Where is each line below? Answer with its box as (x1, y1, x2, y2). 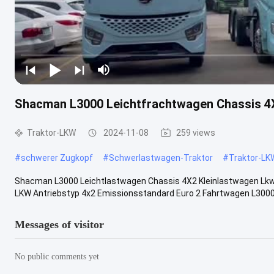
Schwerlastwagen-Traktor (109, 152, 213, 163)
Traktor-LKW (27, 127, 76, 138)
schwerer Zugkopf (21, 152, 93, 163)
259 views (176, 127, 215, 138)
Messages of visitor (15, 218, 104, 231)
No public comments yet (15, 251, 99, 261)
